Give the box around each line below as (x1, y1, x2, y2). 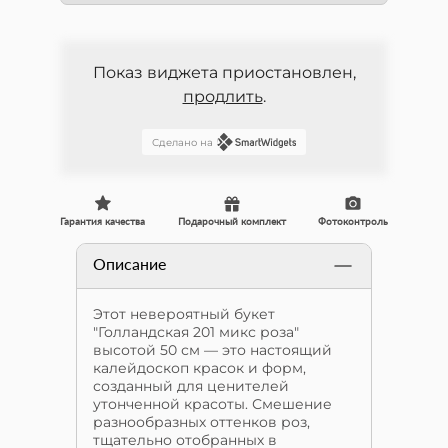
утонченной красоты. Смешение (93, 395, 332, 413)
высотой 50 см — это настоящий (93, 341, 332, 359)
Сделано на (151, 135, 213, 149)
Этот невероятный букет (93, 305, 275, 323)
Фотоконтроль (318, 215, 388, 227)
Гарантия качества (60, 215, 145, 227)
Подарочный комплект (177, 215, 286, 227)
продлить (182, 87, 263, 106)
